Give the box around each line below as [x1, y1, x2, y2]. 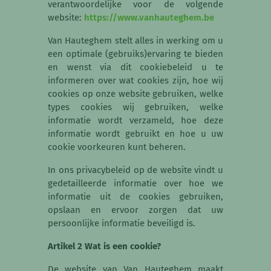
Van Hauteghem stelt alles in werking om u [48, 35, 223, 47]
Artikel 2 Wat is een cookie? [48, 241, 161, 252]
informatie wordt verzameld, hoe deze [48, 115, 223, 126]
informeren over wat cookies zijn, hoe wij [48, 75, 223, 87]
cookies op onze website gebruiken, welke [48, 88, 223, 100]
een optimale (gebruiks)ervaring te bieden [48, 48, 223, 60]
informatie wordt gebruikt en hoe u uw [48, 128, 223, 140]
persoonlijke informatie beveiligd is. [48, 218, 195, 229]
